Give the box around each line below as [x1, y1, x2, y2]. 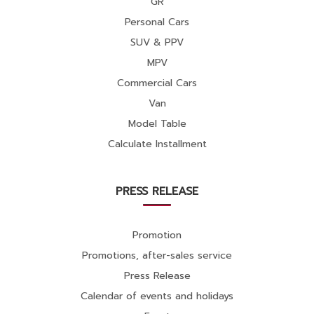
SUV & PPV [130, 35, 184, 50]
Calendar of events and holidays [81, 289, 233, 304]
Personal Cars [125, 15, 189, 30]
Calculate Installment [107, 137, 207, 152]
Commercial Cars [117, 76, 197, 91]
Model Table [128, 116, 186, 132]
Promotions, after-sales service [82, 248, 232, 264]
